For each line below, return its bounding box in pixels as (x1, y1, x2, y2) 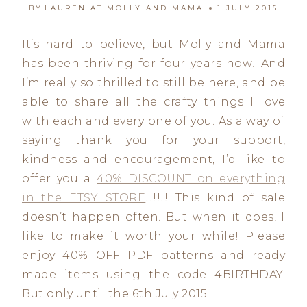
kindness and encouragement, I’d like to (22, 153, 285, 166)
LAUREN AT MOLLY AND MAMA (45, 3, 204, 12)
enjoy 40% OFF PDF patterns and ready (22, 249, 285, 262)
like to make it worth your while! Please (22, 230, 285, 243)
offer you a (22, 172, 97, 185)
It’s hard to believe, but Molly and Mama (22, 38, 285, 51)
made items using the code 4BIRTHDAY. (22, 268, 285, 281)
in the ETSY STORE (22, 191, 146, 204)
